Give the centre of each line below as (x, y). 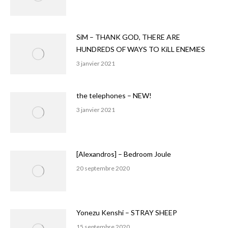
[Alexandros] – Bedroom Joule (124, 154)
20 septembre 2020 (103, 168)
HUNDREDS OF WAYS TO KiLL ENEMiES (141, 49)
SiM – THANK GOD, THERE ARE (128, 37)
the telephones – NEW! (114, 95)
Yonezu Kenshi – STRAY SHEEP (127, 212)
